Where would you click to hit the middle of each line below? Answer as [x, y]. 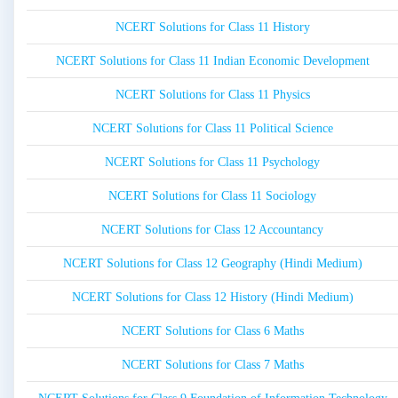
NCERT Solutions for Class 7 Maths [212, 365]
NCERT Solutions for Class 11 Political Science [212, 129]
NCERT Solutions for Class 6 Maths [212, 331]
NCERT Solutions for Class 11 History [212, 28]
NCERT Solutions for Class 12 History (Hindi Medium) [212, 298]
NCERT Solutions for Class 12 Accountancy [212, 230]
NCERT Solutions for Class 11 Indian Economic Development [212, 61]
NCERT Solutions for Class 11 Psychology [212, 163]
